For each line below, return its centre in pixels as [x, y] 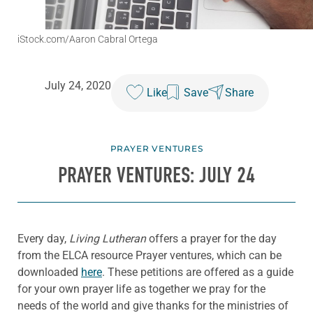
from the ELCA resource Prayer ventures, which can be [150, 255]
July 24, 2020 [78, 86]
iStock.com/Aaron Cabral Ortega [88, 39]
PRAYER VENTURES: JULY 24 [156, 176]
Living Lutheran [108, 238]
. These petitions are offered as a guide [198, 272]
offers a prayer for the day [211, 238]
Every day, [43, 238]
